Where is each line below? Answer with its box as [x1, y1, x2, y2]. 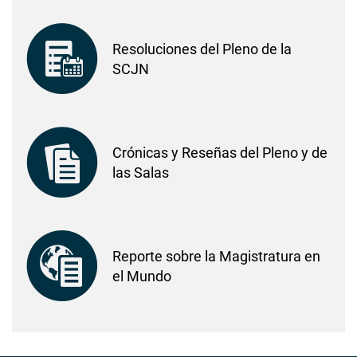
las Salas [112, 164, 169, 182]
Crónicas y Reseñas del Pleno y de [112, 144, 328, 162]
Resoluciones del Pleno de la [112, 41, 292, 58]
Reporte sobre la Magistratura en [112, 248, 320, 265]
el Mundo [112, 268, 171, 285]
